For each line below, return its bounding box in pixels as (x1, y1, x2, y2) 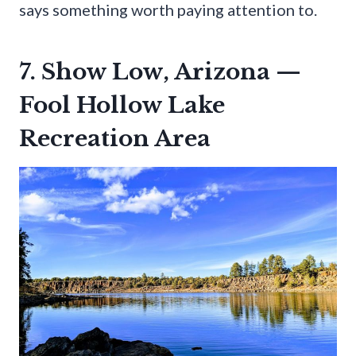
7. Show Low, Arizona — (19, 57, 301, 86)
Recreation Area (19, 124, 211, 153)
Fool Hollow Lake (19, 91, 225, 119)
